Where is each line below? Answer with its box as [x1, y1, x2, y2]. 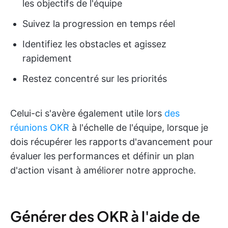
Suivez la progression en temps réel [22, 18, 175, 29]
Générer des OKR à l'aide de [10, 207, 200, 225]
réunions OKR [10, 122, 69, 133]
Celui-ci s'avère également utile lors [10, 107, 164, 119]
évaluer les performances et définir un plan [10, 150, 194, 161]
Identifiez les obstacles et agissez [22, 38, 166, 49]
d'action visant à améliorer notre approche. [10, 164, 196, 176]
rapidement [22, 52, 72, 64]
